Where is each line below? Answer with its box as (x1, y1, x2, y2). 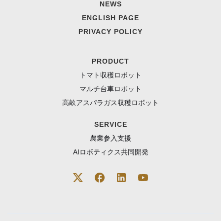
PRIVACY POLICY (78, 28, 143, 36)
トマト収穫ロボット (79, 71, 142, 79)
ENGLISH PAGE (82, 14, 139, 22)
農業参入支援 (90, 134, 131, 143)
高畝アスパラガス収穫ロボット (62, 99, 159, 107)
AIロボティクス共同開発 (73, 148, 148, 156)
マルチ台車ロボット (79, 85, 142, 93)
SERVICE (94, 120, 127, 129)
